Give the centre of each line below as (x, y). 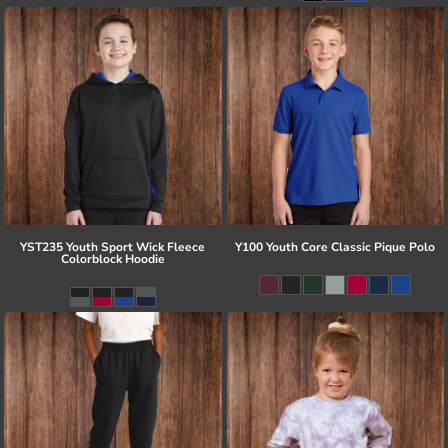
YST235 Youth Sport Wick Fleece (113, 246)
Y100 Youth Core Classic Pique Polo (335, 246)
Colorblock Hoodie (112, 258)
